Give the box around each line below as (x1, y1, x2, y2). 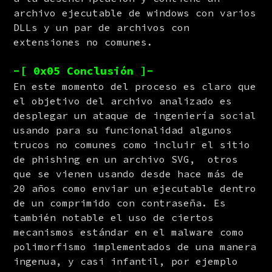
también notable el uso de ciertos (13, 211, 214, 223)
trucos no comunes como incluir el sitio (13, 138, 251, 151)
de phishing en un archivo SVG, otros (13, 152, 239, 165)
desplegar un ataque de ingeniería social (13, 109, 257, 121)
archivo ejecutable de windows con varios (13, 6, 257, 19)
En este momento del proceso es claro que (13, 80, 257, 92)
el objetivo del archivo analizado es (13, 94, 233, 107)
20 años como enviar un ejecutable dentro (13, 182, 257, 194)
